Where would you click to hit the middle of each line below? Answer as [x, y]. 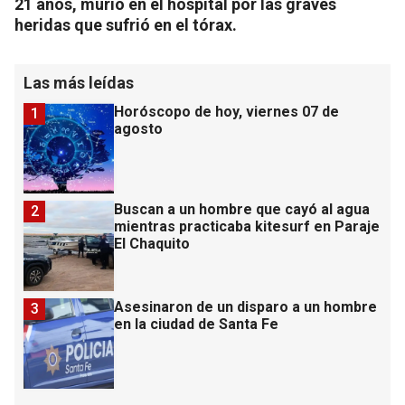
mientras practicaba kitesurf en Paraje [247, 226]
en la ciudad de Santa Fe [196, 324]
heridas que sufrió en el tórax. [126, 24]
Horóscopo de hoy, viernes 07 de [226, 111]
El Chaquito [152, 243]
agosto [138, 128]
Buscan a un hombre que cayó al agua [242, 209]
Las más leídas [79, 82]
